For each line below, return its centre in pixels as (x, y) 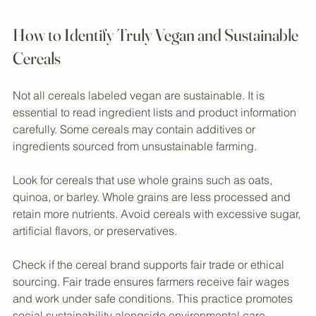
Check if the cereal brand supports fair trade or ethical (150, 306)
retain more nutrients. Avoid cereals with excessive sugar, (158, 255)
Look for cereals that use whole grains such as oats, (144, 221)
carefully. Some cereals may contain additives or (135, 170)
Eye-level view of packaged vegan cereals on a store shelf (158, 28)
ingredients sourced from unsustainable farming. (135, 187)
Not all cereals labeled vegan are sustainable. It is (140, 136)
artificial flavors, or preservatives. (95, 272)
